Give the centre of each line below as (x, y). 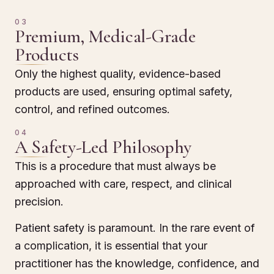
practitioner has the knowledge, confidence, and (137, 264)
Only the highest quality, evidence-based (118, 73)
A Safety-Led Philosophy (103, 147)
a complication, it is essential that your (111, 246)
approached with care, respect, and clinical (123, 183)
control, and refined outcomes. (92, 109)
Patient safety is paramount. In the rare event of (135, 228)
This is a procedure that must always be (115, 166)
